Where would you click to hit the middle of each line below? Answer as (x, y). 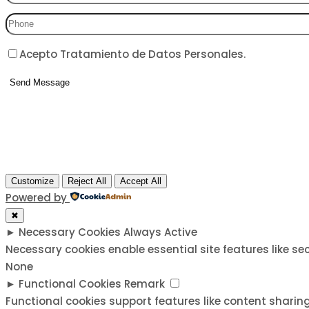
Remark (144, 283)
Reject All (87, 181)
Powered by (36, 197)
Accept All (141, 181)
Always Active (160, 232)
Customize (32, 181)
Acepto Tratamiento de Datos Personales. (132, 54)
